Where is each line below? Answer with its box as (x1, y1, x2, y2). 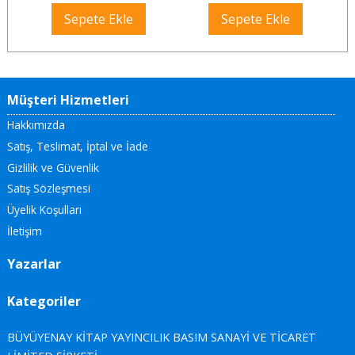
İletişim (6, 223, 42, 239)
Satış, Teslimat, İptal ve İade (6, 139, 148, 155)
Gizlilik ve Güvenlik (6, 159, 99, 175)
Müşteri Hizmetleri (6, 90, 129, 109)
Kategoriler (6, 292, 81, 310)
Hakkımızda (6, 117, 65, 133)
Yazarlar (6, 255, 61, 273)
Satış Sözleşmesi (6, 181, 90, 197)
